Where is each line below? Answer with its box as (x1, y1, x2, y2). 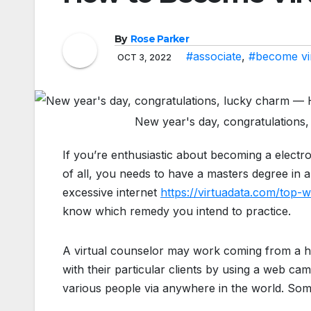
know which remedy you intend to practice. (62, 204, 291, 219)
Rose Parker (130, 33, 189, 46)
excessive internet (62, 185, 160, 200)
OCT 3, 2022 (117, 52, 174, 63)
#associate (186, 49, 242, 64)
